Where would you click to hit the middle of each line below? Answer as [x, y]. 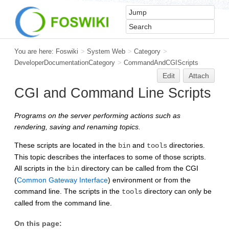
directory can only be [177, 191]
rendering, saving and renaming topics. [77, 127]
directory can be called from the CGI [139, 168]
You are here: [35, 51]
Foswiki [67, 51]
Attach [199, 76]
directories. [186, 145]
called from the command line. [63, 203]
